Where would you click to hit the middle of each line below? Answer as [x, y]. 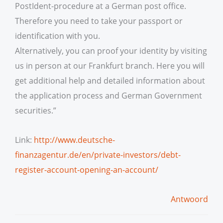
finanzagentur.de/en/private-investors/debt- [98, 154]
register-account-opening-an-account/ [87, 169]
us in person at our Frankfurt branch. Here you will [110, 66]
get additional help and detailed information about [110, 81]
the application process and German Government [109, 96]
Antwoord [189, 199]
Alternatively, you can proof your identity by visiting [111, 51]
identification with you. [57, 36]
